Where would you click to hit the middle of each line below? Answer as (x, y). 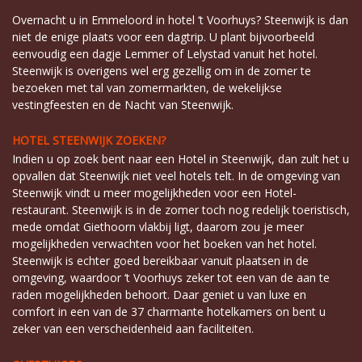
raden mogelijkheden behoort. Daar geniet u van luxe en (159, 294)
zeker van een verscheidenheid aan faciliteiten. (133, 328)
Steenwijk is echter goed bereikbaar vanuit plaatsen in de (160, 260)
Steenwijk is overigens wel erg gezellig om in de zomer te (162, 70)
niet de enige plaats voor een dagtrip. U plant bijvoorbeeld (163, 36)
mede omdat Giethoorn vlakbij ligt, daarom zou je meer (158, 226)
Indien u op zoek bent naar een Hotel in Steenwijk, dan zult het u (181, 158)
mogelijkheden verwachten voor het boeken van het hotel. (164, 243)
